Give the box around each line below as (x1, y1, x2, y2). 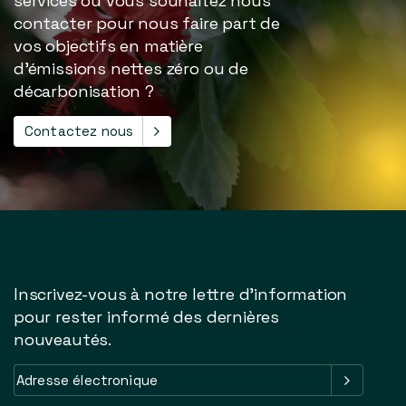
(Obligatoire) (101, 378, 188, 398)
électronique (13, 378, 101, 398)
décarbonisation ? (14, 81, 154, 102)
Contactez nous (24, 122, 134, 140)
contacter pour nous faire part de (14, 13, 281, 34)
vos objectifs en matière (14, 35, 203, 57)
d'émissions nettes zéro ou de (14, 58, 248, 80)
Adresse (13, 362, 67, 382)
